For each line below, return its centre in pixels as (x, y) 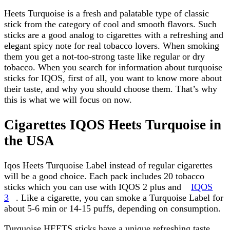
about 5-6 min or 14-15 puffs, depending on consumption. (112, 209)
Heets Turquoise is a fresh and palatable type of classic (107, 14)
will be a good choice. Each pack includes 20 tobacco (104, 176)
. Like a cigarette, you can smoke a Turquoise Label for (120, 198)
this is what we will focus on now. (68, 100)
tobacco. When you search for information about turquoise (113, 68)
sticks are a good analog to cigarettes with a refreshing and (114, 35)
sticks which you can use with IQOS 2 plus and (94, 187)
